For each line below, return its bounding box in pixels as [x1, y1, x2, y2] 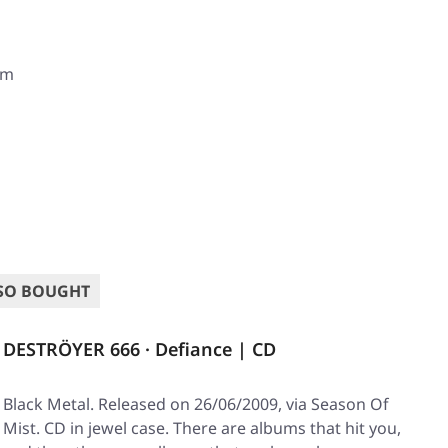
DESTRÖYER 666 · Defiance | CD [3, 337, 276, 362]
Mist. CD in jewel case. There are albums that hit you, [3, 417, 401, 440]
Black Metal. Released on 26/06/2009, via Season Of [3, 393, 389, 416]
